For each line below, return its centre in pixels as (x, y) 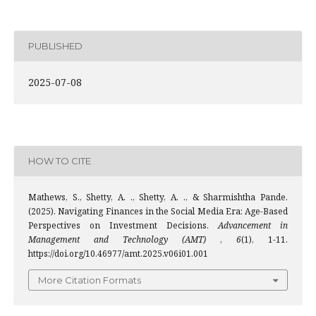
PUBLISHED (55, 46)
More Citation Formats (90, 280)
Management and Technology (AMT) (124, 239)
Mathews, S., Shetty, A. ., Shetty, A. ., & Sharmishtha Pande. (158, 197)
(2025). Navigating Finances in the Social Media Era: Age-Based (158, 211)
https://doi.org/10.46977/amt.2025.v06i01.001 (118, 253)
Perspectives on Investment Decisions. (123, 225)
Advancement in (253, 225)
